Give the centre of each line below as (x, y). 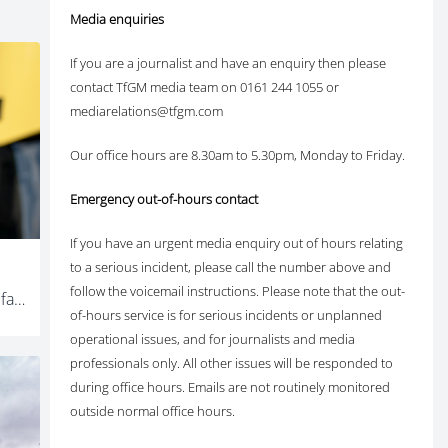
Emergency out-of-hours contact (163, 199)
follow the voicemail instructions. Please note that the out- (237, 291)
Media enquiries (116, 19)
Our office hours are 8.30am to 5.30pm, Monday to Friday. (237, 155)
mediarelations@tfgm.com (146, 111)
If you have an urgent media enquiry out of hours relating (236, 243)
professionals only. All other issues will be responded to (231, 363)
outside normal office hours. (152, 411)
